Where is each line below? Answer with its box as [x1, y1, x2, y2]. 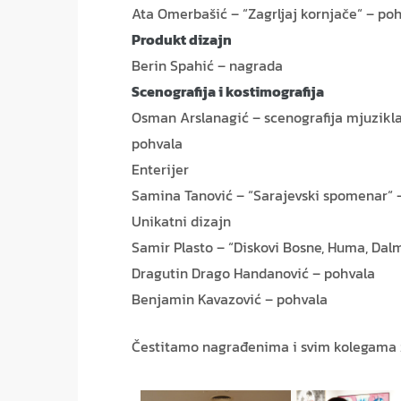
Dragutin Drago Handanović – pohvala [132, 262, 375, 285]
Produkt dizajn [132, 29, 232, 51]
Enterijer [132, 158, 189, 181]
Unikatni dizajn [132, 210, 231, 233]
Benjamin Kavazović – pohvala [132, 288, 328, 311]
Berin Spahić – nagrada [132, 55, 283, 77]
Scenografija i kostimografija [132, 81, 324, 103]
